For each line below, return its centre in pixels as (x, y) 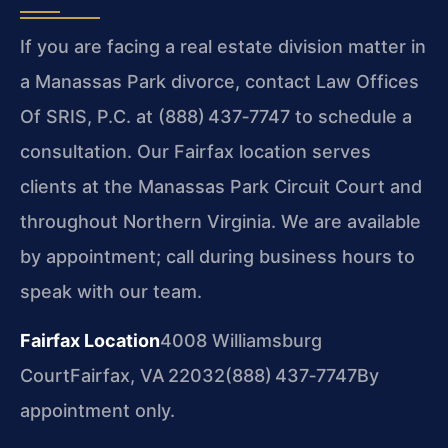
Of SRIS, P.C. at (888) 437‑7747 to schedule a (216, 116)
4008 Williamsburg (241, 340)
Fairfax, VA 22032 (147, 375)
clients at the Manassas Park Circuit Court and (221, 186)
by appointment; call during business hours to (217, 256)
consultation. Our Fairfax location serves (195, 151)
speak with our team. (111, 291)
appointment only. (97, 410)
